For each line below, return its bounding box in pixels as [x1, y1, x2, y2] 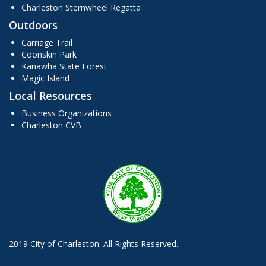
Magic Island [21, 72, 69, 84]
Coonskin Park [21, 49, 77, 60]
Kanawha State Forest [21, 61, 107, 72]
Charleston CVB [21, 119, 81, 131]
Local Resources [9, 88, 92, 103]
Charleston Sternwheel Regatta [21, 2, 141, 13]
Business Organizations [21, 107, 112, 119]
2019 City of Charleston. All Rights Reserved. [9, 238, 178, 249]
